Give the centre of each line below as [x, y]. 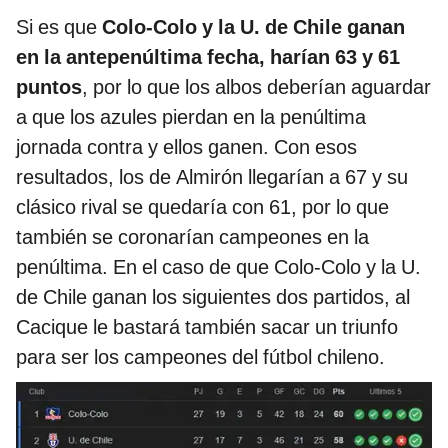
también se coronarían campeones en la [192, 236]
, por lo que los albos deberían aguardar [256, 86]
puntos [49, 86]
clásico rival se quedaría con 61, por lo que [202, 206]
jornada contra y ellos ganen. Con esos [186, 146]
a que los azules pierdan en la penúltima [191, 116]
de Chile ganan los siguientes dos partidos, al [213, 296]
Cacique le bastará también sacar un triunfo [207, 326]
